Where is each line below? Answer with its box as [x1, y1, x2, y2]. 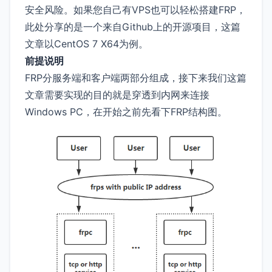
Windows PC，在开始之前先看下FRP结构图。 [25, 106, 227, 118]
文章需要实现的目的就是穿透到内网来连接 [25, 89, 209, 101]
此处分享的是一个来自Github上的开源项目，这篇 [25, 21, 240, 33]
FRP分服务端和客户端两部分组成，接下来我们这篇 [25, 72, 246, 84]
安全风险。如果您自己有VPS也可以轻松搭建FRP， [25, 4, 246, 16]
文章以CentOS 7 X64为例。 [25, 38, 148, 50]
